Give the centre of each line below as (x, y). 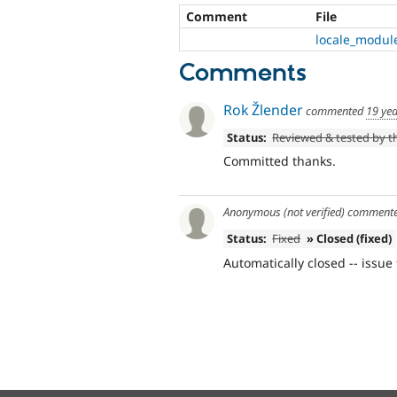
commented (335, 110)
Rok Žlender (263, 109)
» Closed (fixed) (350, 239)
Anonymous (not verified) (284, 212)
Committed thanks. (280, 161)
